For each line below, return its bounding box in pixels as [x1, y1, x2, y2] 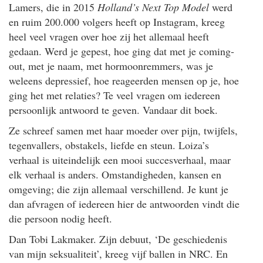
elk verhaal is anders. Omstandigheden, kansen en [9, 167, 221, 181]
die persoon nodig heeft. [9, 211, 112, 225]
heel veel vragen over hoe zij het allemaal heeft [9, 29, 209, 43]
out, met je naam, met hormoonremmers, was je [9, 58, 213, 73]
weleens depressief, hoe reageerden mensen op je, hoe [9, 73, 239, 87]
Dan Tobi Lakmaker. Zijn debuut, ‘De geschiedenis [9, 231, 227, 246]
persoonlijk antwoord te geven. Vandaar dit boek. [9, 102, 218, 117]
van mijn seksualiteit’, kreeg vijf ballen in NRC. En [9, 246, 228, 261]
